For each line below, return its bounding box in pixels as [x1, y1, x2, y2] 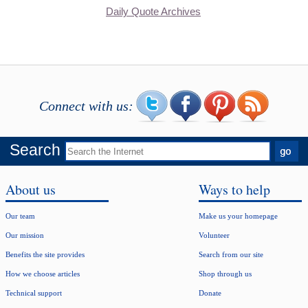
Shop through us [199, 269, 252, 278]
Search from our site [199, 250, 263, 258]
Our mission [5, 231, 44, 239]
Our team [5, 212, 35, 220]
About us [5, 180, 56, 199]
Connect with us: [39, 98, 133, 113]
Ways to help [199, 180, 270, 199]
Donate [199, 289, 221, 297]
